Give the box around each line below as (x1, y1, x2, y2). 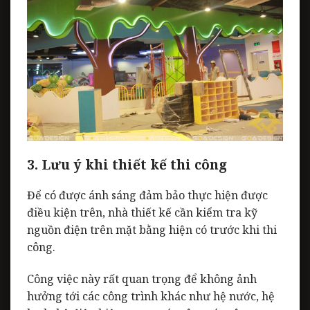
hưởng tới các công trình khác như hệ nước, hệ (27, 289, 275, 304)
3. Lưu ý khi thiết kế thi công (27, 154, 230, 174)
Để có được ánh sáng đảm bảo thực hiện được (27, 188, 268, 203)
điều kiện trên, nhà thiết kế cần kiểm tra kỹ (27, 205, 257, 221)
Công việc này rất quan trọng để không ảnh (27, 271, 257, 287)
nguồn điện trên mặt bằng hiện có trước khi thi (27, 222, 277, 238)
